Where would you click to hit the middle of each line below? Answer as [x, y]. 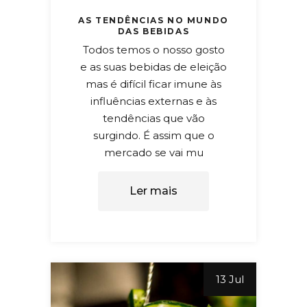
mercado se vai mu [153, 152]
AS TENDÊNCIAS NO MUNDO [153, 20]
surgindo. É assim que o [153, 135]
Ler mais [153, 191]
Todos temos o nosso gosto [153, 49]
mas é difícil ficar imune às [153, 84]
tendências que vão [153, 118]
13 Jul [230, 279]
